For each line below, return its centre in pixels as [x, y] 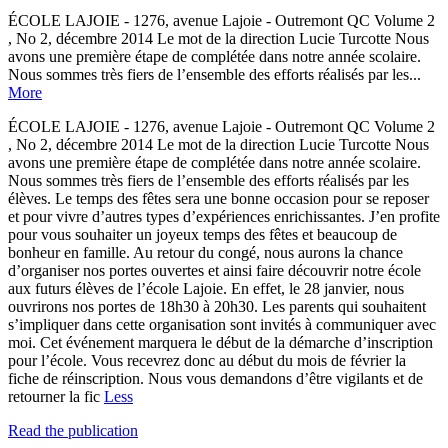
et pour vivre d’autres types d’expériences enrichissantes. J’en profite [224, 216]
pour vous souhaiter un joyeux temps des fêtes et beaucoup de [202, 234]
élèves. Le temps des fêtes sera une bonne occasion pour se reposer [218, 198]
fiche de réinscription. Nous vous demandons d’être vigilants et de [215, 378]
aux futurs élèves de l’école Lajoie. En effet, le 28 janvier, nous [206, 288]
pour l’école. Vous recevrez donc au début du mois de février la [207, 360]
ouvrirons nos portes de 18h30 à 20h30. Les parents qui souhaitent [217, 306]
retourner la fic [56, 396]
